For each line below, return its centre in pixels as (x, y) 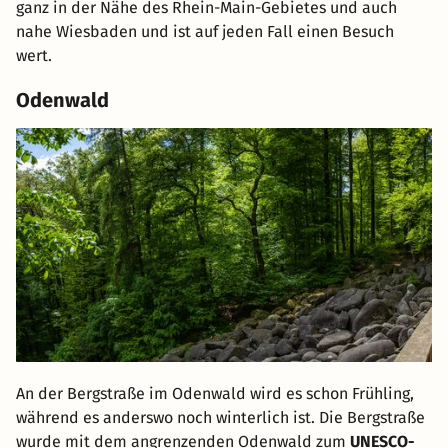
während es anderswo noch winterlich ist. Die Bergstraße (220, 418)
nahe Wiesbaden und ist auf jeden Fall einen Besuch (205, 32)
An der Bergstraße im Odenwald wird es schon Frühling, (215, 394)
